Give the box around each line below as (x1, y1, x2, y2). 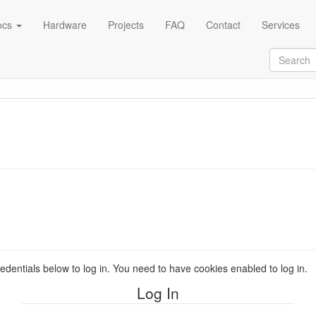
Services (261, 18, 300, 32)
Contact (205, 18, 241, 32)
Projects (107, 18, 144, 32)
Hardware (42, 18, 87, 32)
